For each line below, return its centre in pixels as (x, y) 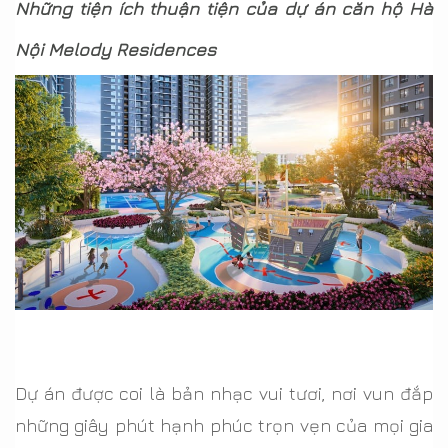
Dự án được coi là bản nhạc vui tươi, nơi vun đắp (224, 393)
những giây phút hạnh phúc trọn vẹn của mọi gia (224, 425)
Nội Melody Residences (115, 49)
